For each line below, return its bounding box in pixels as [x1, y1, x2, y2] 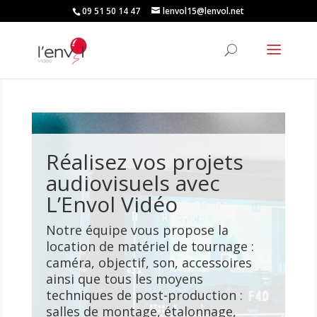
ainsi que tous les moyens [45, 270, 203, 287]
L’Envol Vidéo [45, 190, 178, 219]
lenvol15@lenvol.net [163, 5, 245, 17]
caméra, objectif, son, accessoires [45, 254, 252, 271]
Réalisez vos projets [45, 147, 243, 176]
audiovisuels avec [45, 168, 220, 197]
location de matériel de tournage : [45, 238, 254, 255]
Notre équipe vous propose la [45, 221, 229, 238]
